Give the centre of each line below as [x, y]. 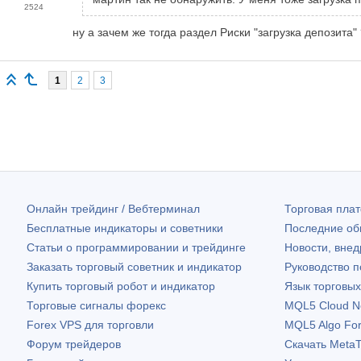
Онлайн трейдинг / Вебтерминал [113, 208]
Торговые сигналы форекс [96, 305]
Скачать [307, 344]
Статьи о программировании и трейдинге [136, 247]
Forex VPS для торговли [90, 324]
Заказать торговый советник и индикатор [134, 266]
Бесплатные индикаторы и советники [125, 228]
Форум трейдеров [74, 344]
